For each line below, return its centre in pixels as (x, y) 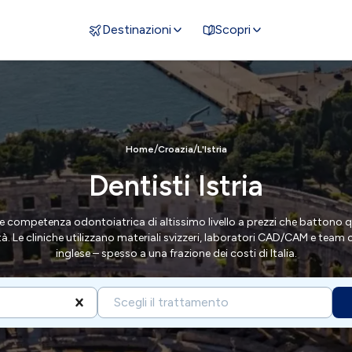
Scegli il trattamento (171, 302)
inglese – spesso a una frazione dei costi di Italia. (176, 253)
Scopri (233, 29)
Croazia (175, 149)
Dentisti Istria (176, 185)
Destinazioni (136, 29)
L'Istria (212, 149)
